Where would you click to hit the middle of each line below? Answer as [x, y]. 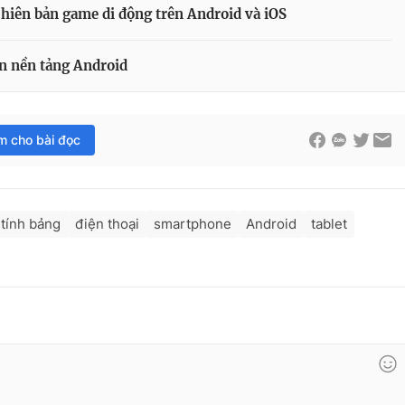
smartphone [193, 224]
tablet [329, 224]
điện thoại [107, 224]
